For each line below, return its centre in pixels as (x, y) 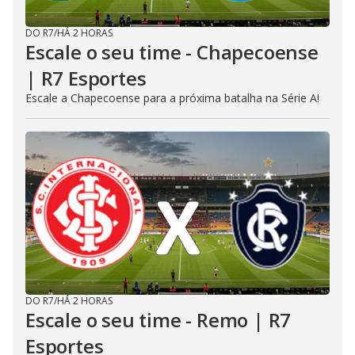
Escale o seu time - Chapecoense (172, 52)
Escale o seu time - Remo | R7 (158, 320)
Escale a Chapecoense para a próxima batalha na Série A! (172, 98)
